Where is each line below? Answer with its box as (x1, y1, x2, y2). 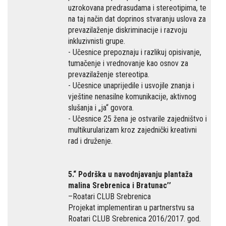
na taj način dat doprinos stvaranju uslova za (68, 14, 206, 24)
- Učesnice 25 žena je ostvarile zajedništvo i (68, 114, 207, 124)
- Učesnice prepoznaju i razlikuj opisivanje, (68, 47, 201, 57)
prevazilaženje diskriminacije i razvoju (68, 25, 187, 35)
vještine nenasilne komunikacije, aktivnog (68, 92, 196, 101)
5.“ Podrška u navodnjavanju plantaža (68, 169, 193, 179)
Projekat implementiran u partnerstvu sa (68, 203, 194, 212)
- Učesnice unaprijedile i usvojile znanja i (68, 81, 194, 90)
